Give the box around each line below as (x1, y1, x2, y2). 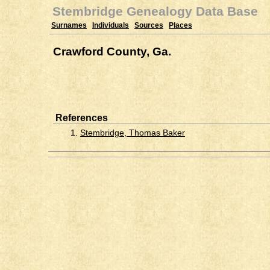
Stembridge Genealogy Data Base (52, 4, 258, 18)
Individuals (92, 21, 129, 30)
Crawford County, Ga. (53, 45, 171, 58)
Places (169, 21, 192, 30)
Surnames (51, 21, 87, 30)
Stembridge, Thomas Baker (80, 127, 185, 137)
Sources (134, 21, 163, 30)
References (55, 113, 108, 123)
